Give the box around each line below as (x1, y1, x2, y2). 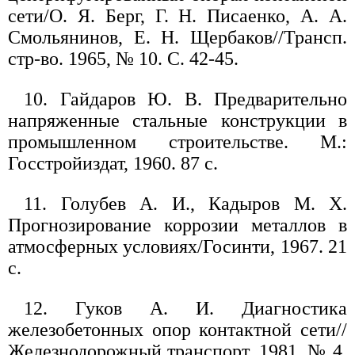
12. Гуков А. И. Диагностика (24, 298, 347, 319)
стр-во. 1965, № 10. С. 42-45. (8, 48, 239, 70)
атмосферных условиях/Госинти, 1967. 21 (8, 236, 347, 258)
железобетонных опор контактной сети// (8, 319, 347, 341)
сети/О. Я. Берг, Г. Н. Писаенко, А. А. (8, 6, 347, 27)
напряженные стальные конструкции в (8, 110, 347, 132)
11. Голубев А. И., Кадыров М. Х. (24, 193, 347, 215)
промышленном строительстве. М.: (8, 132, 347, 153)
